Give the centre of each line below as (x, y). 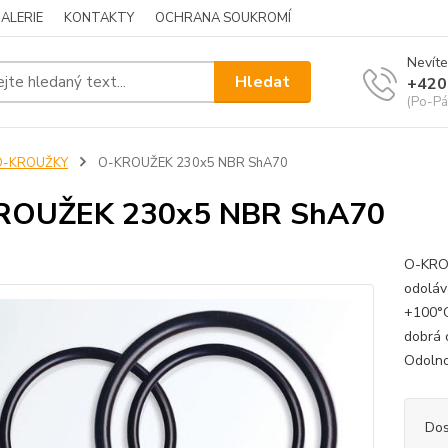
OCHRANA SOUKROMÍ (223, 18)
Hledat (263, 81)
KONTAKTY (99, 18)
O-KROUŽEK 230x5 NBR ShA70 (191, 163)
